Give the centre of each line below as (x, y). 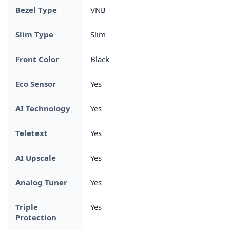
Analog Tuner (41, 182)
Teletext (32, 133)
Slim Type (34, 34)
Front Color (37, 59)
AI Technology (43, 108)
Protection (36, 217)
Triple (27, 207)
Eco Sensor (36, 83)
